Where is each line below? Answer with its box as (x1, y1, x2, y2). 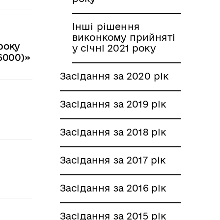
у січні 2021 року (72, 42, 156, 54)
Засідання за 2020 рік (60, 70, 169, 82)
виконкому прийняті (72, 31, 175, 43)
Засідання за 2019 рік (60, 98, 166, 110)
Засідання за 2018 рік (60, 126, 166, 137)
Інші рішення (72, 21, 139, 32)
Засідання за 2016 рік (60, 182, 166, 193)
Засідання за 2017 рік (60, 154, 166, 165)
